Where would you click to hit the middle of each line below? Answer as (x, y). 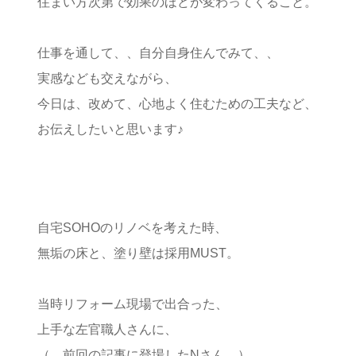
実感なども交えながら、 (107, 78)
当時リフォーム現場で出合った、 (133, 304)
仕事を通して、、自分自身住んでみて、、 (158, 52)
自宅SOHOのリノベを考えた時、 (132, 227)
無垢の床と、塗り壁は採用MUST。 (138, 253)
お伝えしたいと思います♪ (110, 129)
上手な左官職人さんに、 (107, 329)
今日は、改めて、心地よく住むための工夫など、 (177, 103)
